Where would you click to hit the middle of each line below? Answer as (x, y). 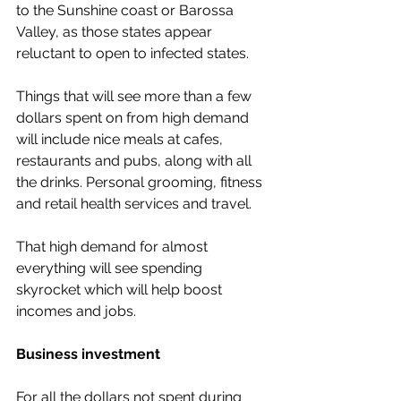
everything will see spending (111, 268)
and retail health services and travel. (134, 204)
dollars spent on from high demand (134, 118)
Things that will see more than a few (136, 96)
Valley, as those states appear (116, 32)
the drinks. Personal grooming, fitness (141, 182)
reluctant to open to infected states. (134, 53)
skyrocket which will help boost (121, 290)
